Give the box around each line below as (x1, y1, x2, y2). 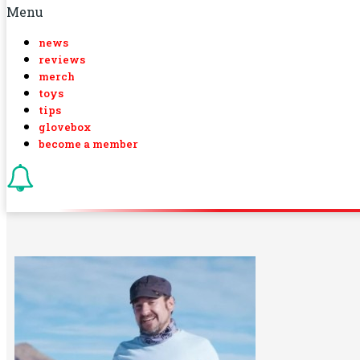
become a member (39, 137, 138, 151)
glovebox (39, 120, 91, 134)
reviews (39, 52, 85, 67)
